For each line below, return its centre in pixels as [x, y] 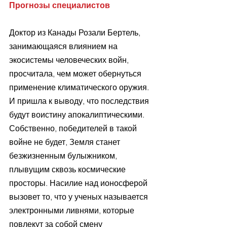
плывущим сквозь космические [68, 169]
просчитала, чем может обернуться [76, 74]
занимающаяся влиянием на [64, 46]
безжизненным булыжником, [64, 156]
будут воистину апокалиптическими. [78, 115]
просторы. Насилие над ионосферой [79, 183]
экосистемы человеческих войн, [70, 60]
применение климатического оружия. [80, 87]
